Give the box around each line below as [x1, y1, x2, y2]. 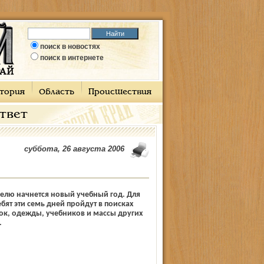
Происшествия [88, 88, 151, 96]
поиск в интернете [40, 54, 104, 62]
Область [38, 88, 74, 96]
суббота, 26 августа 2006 [24, 144, 124, 153]
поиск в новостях [40, 42, 100, 51]
